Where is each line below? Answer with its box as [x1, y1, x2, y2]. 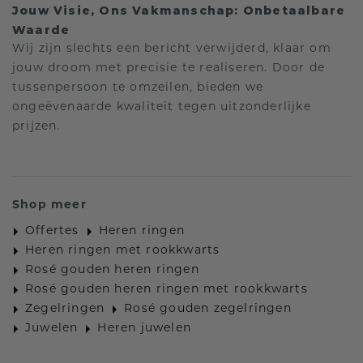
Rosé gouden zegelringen [124, 303, 292, 316]
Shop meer [12, 199, 87, 212]
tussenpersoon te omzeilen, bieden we [12, 82, 264, 95]
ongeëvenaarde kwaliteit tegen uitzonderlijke [12, 101, 311, 114]
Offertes [25, 225, 79, 238]
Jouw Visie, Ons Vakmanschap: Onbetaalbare [12, 3, 346, 19]
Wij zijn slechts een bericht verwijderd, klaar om [12, 43, 331, 56]
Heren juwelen [97, 322, 192, 335]
